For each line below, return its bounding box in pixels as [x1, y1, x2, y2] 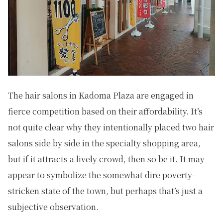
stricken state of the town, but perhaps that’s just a [8, 185, 203, 197]
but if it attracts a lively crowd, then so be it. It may [8, 153, 205, 165]
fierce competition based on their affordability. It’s [8, 106, 203, 117]
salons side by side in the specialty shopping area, [8, 137, 201, 149]
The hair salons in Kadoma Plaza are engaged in [8, 90, 194, 102]
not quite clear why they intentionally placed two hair [8, 121, 214, 133]
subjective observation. [8, 201, 99, 213]
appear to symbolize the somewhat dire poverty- [8, 169, 195, 181]
